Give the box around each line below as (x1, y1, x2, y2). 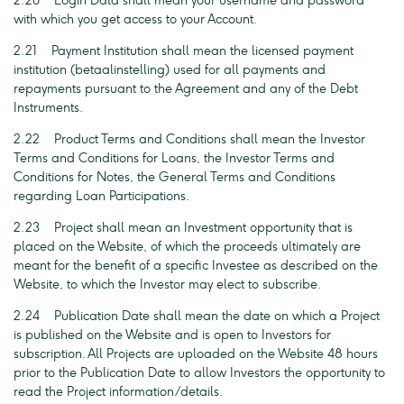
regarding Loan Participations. (14, 188, 189, 204)
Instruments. (14, 100, 83, 115)
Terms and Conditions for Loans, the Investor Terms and (14, 151, 335, 166)
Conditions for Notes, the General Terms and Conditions (14, 170, 335, 185)
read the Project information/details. (14, 384, 223, 399)
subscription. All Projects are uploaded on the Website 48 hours (14, 346, 378, 362)
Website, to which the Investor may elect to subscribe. (14, 277, 321, 292)
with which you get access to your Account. (14, 12, 257, 27)
